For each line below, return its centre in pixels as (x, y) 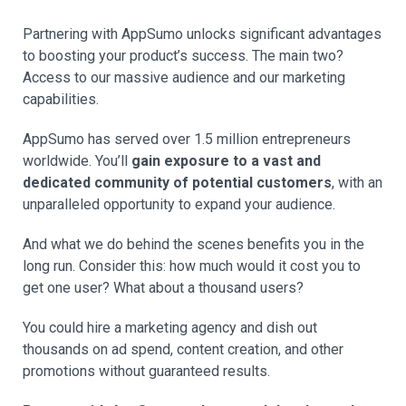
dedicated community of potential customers (177, 183)
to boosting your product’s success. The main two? (183, 56)
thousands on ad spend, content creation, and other (183, 349)
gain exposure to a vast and (226, 161)
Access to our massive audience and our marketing (184, 77)
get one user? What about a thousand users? (163, 288)
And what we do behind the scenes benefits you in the (193, 244)
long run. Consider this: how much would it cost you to (192, 266)
